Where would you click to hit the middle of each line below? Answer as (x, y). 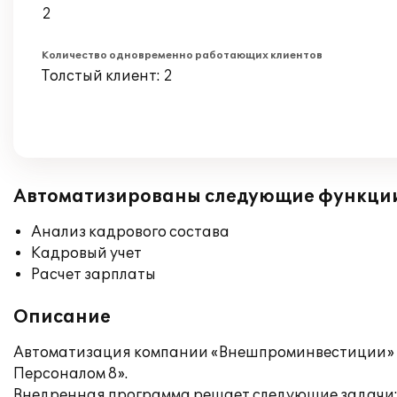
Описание (62, 317)
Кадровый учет (86, 253)
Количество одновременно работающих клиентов (182, 55)
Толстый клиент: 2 (107, 76)
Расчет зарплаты (93, 275)
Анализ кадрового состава (130, 232)
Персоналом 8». (70, 374)
